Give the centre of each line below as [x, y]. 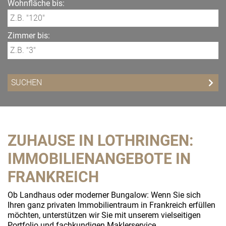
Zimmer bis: [29, 36]
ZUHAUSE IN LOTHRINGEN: [100, 140]
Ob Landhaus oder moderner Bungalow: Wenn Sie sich [104, 195]
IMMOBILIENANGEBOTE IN [99, 159]
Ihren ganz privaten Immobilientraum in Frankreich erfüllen [111, 205]
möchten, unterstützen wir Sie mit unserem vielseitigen [104, 215]
